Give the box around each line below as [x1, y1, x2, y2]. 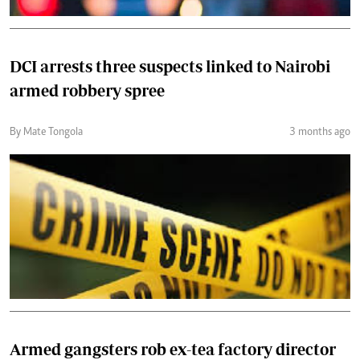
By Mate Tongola [10, 126, 83, 138]
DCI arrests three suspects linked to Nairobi [10, 56, 330, 76]
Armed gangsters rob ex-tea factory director [10, 339, 336, 358]
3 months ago [289, 126, 350, 138]
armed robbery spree [10, 80, 165, 100]
